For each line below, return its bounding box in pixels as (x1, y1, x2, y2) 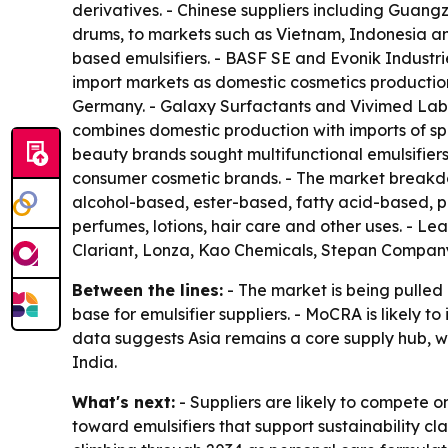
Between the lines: (72, 280, 223, 301)
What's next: (72, 392, 175, 413)
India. (72, 352, 117, 373)
